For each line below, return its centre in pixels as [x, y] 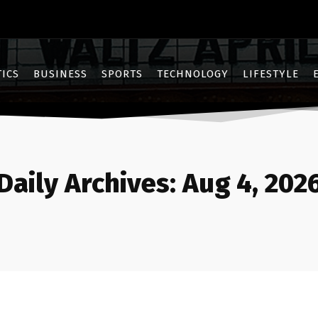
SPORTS [122, 74]
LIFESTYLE [271, 74]
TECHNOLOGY [193, 74]
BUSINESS [60, 74]
